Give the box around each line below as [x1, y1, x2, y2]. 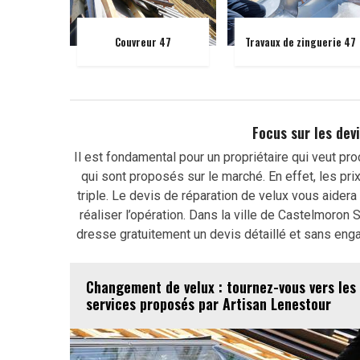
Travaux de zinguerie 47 [244, 33, 356, 50]
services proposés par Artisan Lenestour [86, 293, 331, 314]
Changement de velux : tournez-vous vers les [86, 276, 356, 297]
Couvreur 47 [114, 33, 171, 50]
